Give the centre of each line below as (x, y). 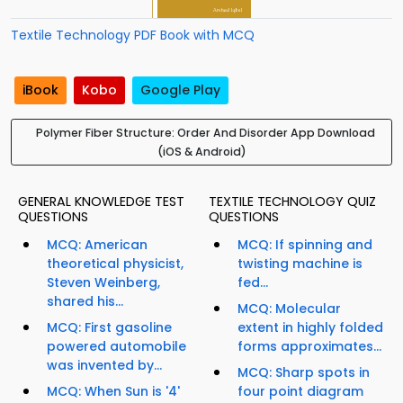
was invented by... (104, 366)
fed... (253, 283)
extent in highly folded (310, 328)
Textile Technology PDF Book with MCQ (133, 35)
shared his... (85, 302)
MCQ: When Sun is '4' (113, 392)
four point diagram (300, 392)
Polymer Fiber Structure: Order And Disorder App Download (205, 133)
